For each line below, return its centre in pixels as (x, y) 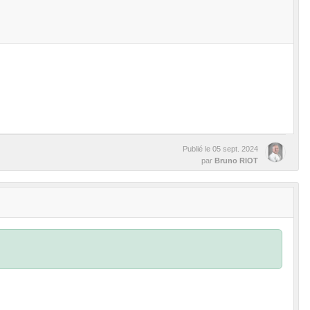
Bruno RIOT (236, 160)
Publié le (198, 148)
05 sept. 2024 (235, 148)
